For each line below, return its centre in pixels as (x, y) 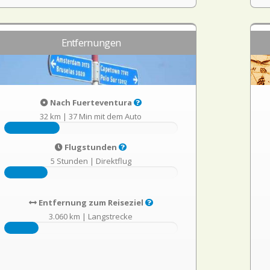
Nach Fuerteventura (91, 102)
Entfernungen (91, 42)
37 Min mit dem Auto (105, 116)
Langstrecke (111, 216)
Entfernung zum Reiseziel (91, 202)
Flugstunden (91, 147)
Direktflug (113, 161)
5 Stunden (69, 161)
